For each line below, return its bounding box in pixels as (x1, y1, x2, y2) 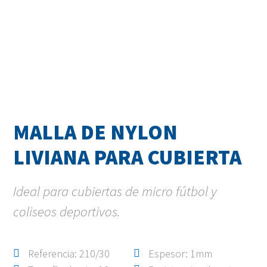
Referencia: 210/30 (28, 246, 110, 260)
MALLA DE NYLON (13, 119, 178, 145)
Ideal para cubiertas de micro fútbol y (13, 182, 218, 200)
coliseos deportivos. (13, 202, 121, 220)
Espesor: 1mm (148, 246, 212, 260)
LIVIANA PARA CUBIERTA (13, 144, 242, 170)
